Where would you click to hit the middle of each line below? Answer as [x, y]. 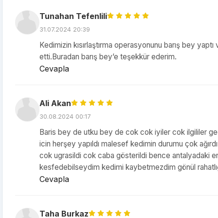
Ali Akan [55, 103]
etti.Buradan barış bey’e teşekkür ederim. [108, 57]
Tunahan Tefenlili [73, 16]
